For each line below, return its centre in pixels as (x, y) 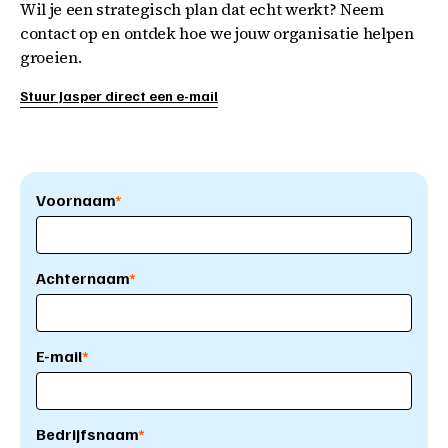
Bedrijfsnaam (87, 434)
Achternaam (82, 278)
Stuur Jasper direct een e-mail (119, 96)
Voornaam (75, 200)
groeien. (51, 57)
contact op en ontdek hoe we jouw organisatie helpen (217, 33)
